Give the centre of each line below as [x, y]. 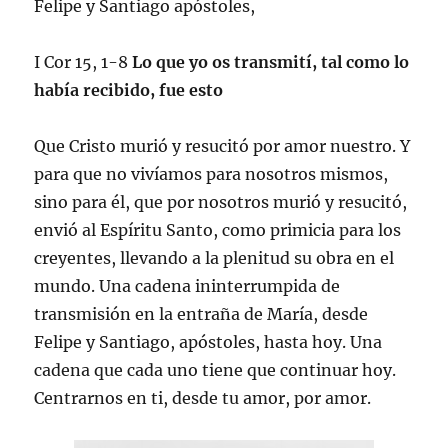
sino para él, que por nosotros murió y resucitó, [221, 201]
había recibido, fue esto [129, 89]
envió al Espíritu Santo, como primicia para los [218, 229]
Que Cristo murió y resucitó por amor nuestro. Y [222, 145]
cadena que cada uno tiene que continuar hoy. [215, 369]
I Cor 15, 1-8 [83, 61]
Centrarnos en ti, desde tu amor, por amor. [203, 397]
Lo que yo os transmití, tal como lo [271, 61]
